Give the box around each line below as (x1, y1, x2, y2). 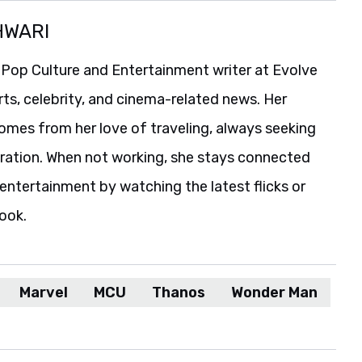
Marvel (19, 284, 68, 301)
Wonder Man (231, 284, 318, 301)
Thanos (152, 284, 205, 301)
